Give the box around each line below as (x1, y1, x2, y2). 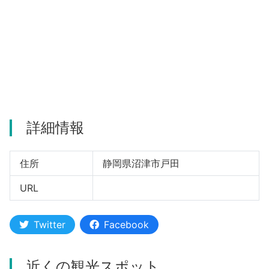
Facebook (104, 218, 149, 231)
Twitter (34, 218, 65, 231)
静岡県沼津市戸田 (102, 157, 180, 169)
